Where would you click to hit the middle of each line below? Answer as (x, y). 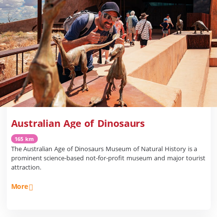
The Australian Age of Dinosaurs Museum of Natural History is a (104, 148)
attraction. (26, 167)
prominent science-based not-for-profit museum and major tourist (108, 158)
